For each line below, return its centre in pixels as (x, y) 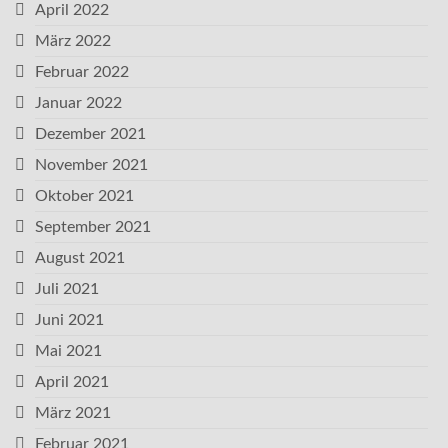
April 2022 (72, 10)
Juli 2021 (67, 289)
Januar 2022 (78, 103)
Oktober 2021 (84, 196)
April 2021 (72, 382)
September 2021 (93, 227)
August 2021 (80, 258)
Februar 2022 (82, 72)
